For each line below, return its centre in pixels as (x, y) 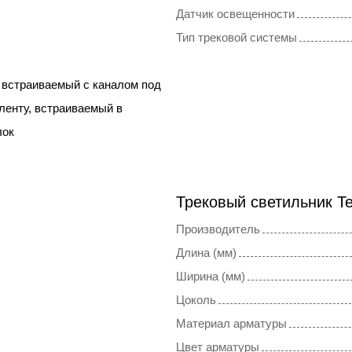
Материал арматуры (231, 324)
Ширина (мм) (211, 277)
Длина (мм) (206, 253)
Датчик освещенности (235, 14)
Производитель (218, 229)
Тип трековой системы (236, 38)
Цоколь (196, 300)
